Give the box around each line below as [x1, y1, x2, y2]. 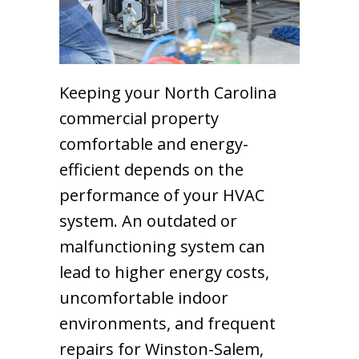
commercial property [59, 107, 219, 129]
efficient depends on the [59, 158, 244, 180]
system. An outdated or [59, 209, 237, 232]
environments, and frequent [59, 312, 276, 334]
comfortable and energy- [59, 132, 248, 155]
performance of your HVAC [59, 184, 264, 206]
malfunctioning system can [59, 235, 265, 257]
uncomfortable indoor [59, 286, 228, 309]
